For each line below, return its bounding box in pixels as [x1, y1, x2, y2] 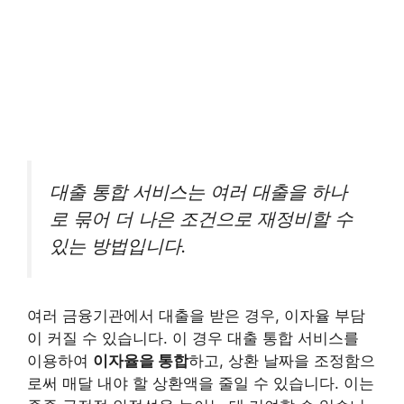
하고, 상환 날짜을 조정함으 [188, 352, 375, 371]
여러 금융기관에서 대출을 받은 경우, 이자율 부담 [27, 307, 365, 326]
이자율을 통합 [93, 352, 188, 371]
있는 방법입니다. [50, 234, 187, 257]
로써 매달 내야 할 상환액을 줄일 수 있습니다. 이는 [27, 374, 374, 393]
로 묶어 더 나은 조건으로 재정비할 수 [50, 207, 353, 230]
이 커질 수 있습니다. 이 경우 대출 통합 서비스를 [27, 329, 359, 348]
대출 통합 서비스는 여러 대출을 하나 [50, 179, 347, 203]
